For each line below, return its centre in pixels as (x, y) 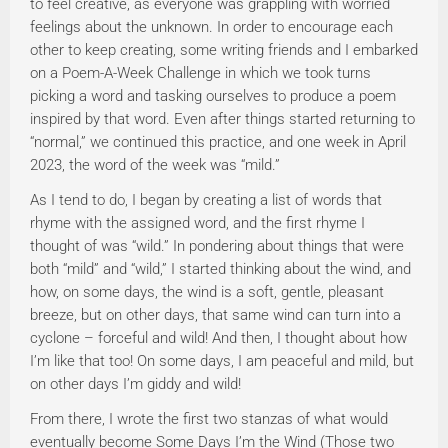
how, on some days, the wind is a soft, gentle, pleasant (207, 292)
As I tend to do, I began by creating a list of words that (206, 200)
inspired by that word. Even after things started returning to (222, 119)
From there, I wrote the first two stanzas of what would (209, 419)
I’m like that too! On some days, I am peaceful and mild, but (222, 361)
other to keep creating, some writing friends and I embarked (224, 50)
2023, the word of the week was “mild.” (155, 165)
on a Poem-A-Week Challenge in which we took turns (200, 73)
